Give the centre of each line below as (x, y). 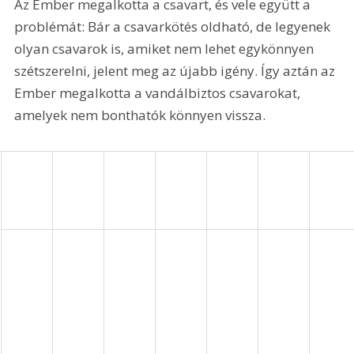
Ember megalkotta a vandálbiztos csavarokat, (159, 93)
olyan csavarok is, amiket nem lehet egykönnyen (166, 49)
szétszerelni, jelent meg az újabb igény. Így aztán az (177, 71)
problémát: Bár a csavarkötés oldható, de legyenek (174, 27)
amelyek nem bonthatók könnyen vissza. (140, 115)
